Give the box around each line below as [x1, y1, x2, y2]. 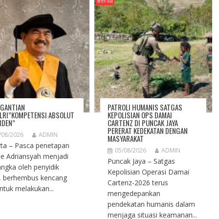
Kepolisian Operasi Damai [108, 167, 190, 177]
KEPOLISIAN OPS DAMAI [108, 109, 173, 121]
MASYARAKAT [108, 133, 144, 144]
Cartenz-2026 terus [108, 178, 169, 188]
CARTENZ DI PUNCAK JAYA [108, 117, 178, 129]
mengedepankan [108, 189, 161, 198]
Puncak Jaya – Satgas [108, 156, 175, 166]
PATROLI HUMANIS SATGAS [108, 102, 183, 113]
